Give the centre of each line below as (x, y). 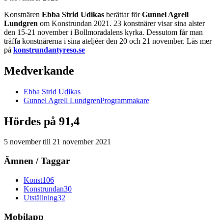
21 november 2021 (82, 142)
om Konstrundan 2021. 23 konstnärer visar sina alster (121, 23)
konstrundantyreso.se (49, 50)
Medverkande (39, 70)
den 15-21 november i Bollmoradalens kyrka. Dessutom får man (103, 32)
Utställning (41, 197)
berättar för (123, 14)
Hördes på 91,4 (42, 121)
